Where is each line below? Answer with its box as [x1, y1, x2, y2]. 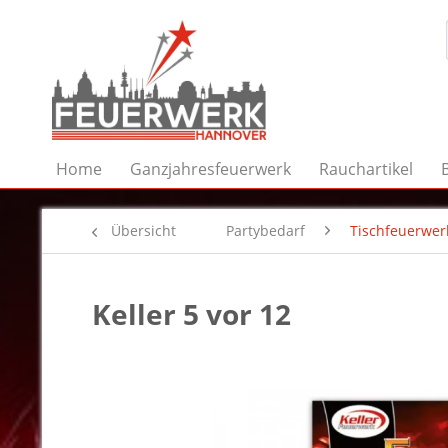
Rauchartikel [319, 158, 413, 180]
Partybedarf [226, 221, 305, 240]
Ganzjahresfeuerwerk [130, 158, 291, 180]
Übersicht [111, 221, 176, 240]
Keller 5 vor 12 [92, 295, 291, 333]
